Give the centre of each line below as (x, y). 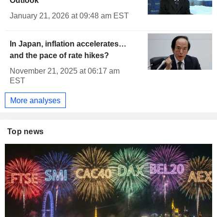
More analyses (35, 100)
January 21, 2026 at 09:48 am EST (69, 16)
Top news (26, 132)
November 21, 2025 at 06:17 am (65, 71)
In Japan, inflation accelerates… (68, 44)
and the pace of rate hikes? (59, 56)
